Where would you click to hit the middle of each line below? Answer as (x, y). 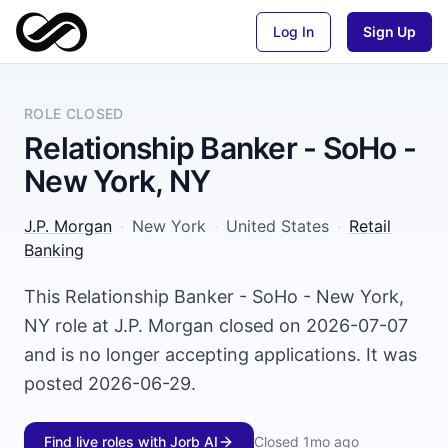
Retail (370, 226)
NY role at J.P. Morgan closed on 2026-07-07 (216, 325)
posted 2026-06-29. (110, 383)
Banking (54, 250)
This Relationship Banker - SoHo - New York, (214, 296)
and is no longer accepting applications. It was (220, 354)
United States (277, 226)
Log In (293, 31)
